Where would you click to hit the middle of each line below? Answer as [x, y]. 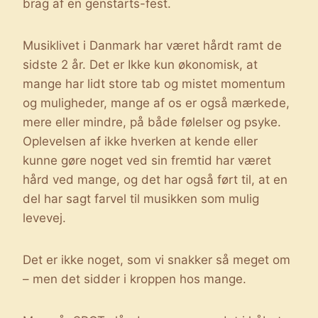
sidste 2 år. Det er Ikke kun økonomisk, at [140, 64]
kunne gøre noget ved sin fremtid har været [147, 160]
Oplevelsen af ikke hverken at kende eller [140, 141]
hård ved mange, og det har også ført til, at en [155, 179]
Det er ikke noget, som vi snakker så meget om [157, 259]
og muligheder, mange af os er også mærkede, [156, 103]
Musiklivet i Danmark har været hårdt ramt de [152, 45]
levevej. [44, 218]
